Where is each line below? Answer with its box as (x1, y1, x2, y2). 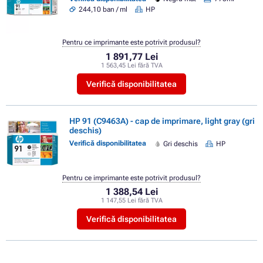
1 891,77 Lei (105, 50, 158, 62)
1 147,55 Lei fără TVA (100, 197, 163, 205)
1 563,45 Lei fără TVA (100, 61, 163, 69)
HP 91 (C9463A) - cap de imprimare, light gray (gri (69, 116, 255, 126)
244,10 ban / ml (79, 5, 128, 14)
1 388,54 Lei (105, 186, 158, 198)
